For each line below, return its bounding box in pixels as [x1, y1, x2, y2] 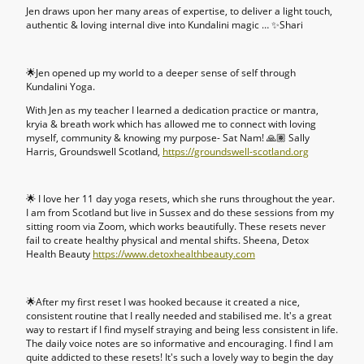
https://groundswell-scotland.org [162, 144, 309, 158]
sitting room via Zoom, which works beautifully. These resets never [26, 219, 326, 234]
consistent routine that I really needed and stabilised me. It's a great [26, 308, 331, 323]
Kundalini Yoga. [26, 79, 95, 93]
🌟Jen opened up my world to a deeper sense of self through [26, 65, 296, 80]
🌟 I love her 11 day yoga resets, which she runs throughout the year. [26, 192, 335, 206]
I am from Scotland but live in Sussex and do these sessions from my [26, 206, 334, 220]
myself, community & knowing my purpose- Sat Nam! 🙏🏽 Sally [26, 130, 310, 145]
